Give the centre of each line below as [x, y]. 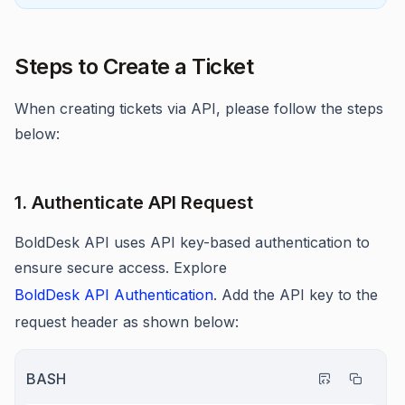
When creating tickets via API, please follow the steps [199, 108]
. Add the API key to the [296, 295]
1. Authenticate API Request [134, 202]
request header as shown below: [127, 322]
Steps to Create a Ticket [134, 66]
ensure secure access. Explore [121, 268]
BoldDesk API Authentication [114, 295]
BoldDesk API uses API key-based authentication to [192, 242]
